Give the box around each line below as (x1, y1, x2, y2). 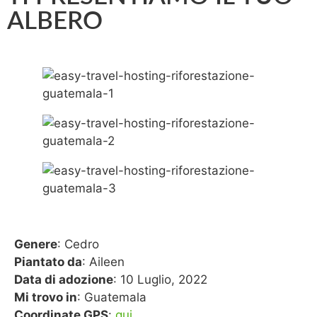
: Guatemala (77, 290, 146, 304)
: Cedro (57, 237, 99, 251)
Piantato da (14, 255, 82, 269)
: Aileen (82, 255, 125, 269)
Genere (14, 237, 57, 251)
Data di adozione (14, 272, 113, 287)
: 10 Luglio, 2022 (113, 272, 207, 287)
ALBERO (7, 9, 103, 34)
